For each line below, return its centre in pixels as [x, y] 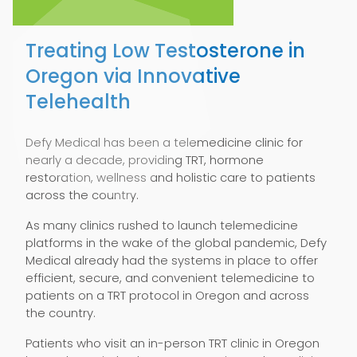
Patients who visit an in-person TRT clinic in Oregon [173, 343]
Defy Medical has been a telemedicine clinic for [164, 142]
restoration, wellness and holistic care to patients [171, 177]
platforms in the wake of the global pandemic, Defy [176, 243]
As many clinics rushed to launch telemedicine [162, 225]
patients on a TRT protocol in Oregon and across [167, 295]
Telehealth [78, 102]
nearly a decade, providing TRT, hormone [145, 160]
